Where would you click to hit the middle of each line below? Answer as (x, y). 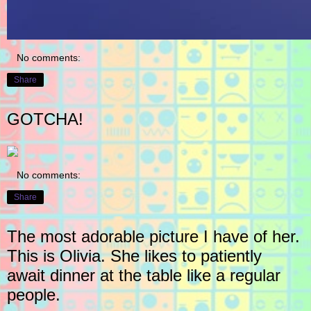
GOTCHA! (45, 119)
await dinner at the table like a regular (144, 276)
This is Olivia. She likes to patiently (134, 256)
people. (34, 295)
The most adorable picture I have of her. (153, 237)
